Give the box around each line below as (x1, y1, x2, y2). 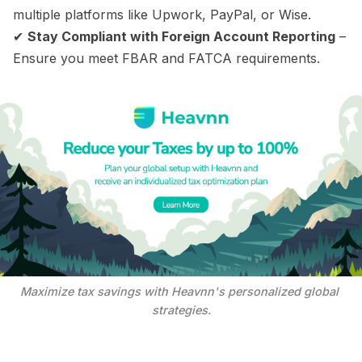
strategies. (151, 303, 211, 318)
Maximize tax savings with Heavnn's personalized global (20, 284, 339, 299)
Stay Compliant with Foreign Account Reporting (27, 28, 335, 45)
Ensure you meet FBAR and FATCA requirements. (13, 50, 320, 67)
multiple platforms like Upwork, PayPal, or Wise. (13, 6, 311, 23)
